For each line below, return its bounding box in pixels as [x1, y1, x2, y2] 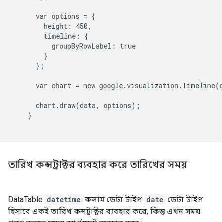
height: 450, [12, 21, 92, 31]
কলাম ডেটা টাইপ [83, 195, 144, 204]
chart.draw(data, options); [12, 101, 140, 110]
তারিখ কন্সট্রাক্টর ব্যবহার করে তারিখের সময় [8, 159, 187, 171]
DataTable [8, 195, 45, 204]
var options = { [12, 11, 95, 21]
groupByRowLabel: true [12, 41, 136, 51]
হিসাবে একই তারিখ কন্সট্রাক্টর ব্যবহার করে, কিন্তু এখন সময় [8, 207, 200, 216]
